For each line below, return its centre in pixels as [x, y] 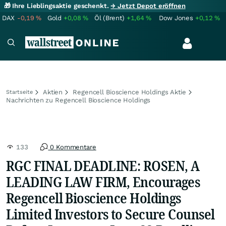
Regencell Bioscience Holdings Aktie [129, 92]
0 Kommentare [72, 147]
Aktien [53, 92]
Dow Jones [176, 18]
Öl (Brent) [109, 18]
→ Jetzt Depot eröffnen [148, 6]
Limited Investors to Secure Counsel [110, 214]
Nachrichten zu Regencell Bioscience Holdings [78, 100]
